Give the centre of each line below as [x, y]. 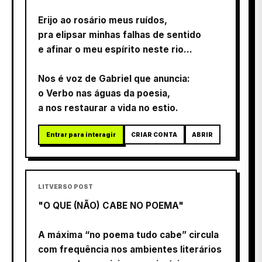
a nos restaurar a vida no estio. [108, 108]
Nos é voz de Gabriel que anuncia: [114, 78]
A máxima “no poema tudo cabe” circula [128, 235]
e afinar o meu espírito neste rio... [115, 49]
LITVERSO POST [65, 186]
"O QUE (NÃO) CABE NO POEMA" [111, 205]
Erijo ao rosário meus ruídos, [103, 20]
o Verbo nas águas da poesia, [104, 93]
